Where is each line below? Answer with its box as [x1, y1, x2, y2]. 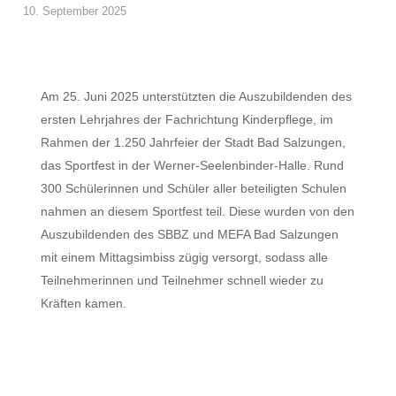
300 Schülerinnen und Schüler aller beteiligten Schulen [41, 181, 347, 195]
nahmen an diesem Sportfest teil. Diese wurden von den [41, 204, 355, 218]
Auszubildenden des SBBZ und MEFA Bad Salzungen [41, 227, 339, 241]
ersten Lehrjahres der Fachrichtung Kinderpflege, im [41, 112, 334, 126]
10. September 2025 [23, 4, 127, 18]
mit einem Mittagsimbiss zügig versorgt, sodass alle [41, 250, 329, 264]
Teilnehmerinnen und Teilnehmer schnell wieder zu [41, 273, 324, 287]
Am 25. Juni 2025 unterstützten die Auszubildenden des [41, 89, 353, 103]
